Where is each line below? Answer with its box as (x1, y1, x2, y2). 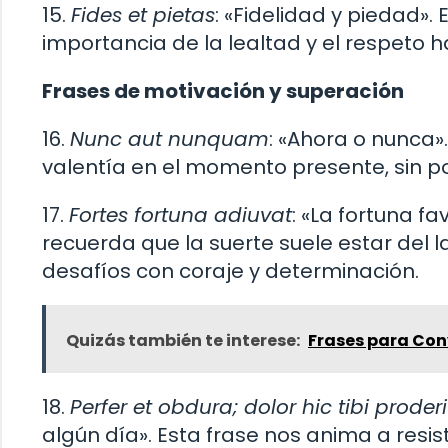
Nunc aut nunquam (70, 124, 269, 153)
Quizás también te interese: (66, 328, 300, 352)
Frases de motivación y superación (42, 76, 404, 105)
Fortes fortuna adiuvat (69, 200, 292, 229)
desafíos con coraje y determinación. (42, 256, 419, 285)
